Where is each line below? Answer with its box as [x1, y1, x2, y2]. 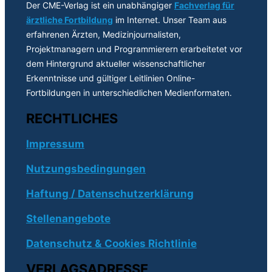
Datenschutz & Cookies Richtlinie [26, 237, 197, 250]
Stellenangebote [26, 212, 110, 225]
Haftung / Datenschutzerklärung [26, 186, 194, 200]
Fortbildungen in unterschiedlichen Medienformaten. [26, 87, 232, 98]
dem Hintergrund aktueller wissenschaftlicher [26, 58, 205, 69]
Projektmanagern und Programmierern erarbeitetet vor [26, 43, 242, 54]
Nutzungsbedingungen [26, 161, 146, 175]
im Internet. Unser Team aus [113, 14, 226, 25]
